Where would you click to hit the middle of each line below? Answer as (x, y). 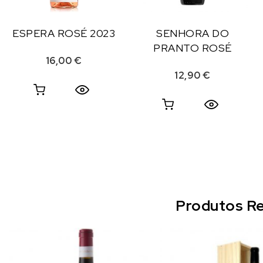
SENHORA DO (193, 33)
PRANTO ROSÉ (193, 48)
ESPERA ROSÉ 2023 (64, 33)
